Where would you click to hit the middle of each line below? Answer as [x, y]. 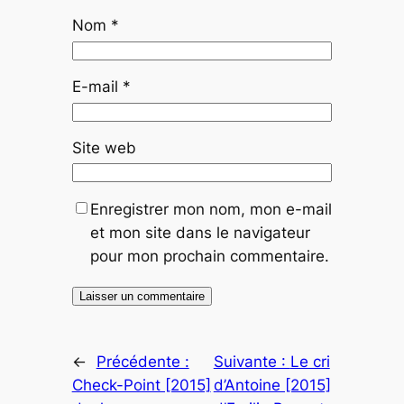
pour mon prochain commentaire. [209, 257]
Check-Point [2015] [141, 386]
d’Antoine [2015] [272, 386]
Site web [104, 148]
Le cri [310, 362]
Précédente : [142, 362]
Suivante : [252, 362]
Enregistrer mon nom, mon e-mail [211, 210]
